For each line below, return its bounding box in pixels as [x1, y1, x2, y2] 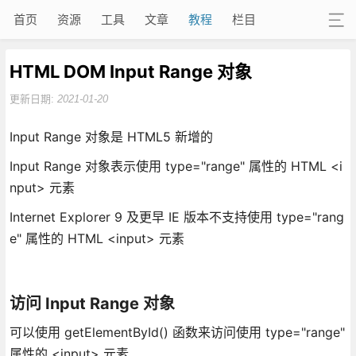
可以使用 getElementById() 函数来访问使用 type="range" [9, 323, 345, 340]
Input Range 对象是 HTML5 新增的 [9, 128, 213, 145]
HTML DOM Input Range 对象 [9, 60, 252, 82]
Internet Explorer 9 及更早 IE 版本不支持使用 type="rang [9, 208, 344, 225]
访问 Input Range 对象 [9, 293, 175, 313]
